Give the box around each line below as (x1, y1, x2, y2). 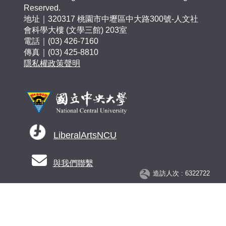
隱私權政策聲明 (24, 59, 80, 68)
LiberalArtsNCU (53, 130, 117, 141)
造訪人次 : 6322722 (153, 169, 210, 178)
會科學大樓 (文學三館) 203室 (24, 26, 127, 35)
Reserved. (24, 4, 65, 13)
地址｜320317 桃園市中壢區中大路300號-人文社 (24, 15, 198, 24)
